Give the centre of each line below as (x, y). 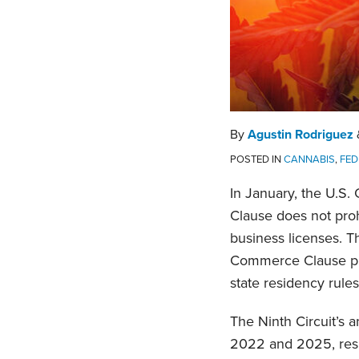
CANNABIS (309, 160)
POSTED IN (257, 160)
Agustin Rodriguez (301, 135)
